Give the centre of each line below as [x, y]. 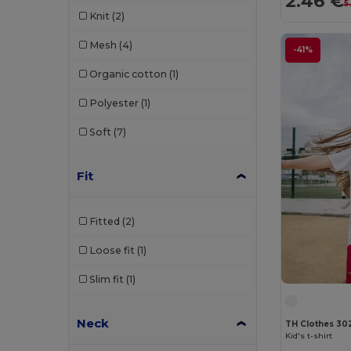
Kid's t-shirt [309, 336]
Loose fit [112, 251]
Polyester [114, 103]
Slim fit [106, 280]
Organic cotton [128, 74]
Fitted [104, 222]
